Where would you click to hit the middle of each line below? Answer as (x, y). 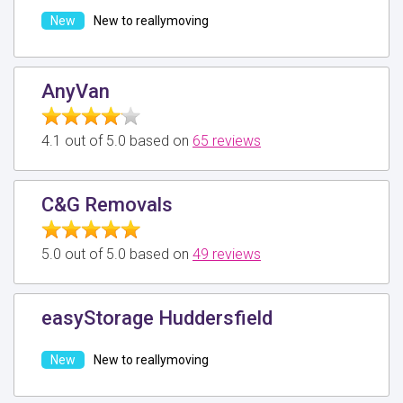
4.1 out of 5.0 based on (117, 140)
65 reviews (227, 140)
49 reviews (227, 254)
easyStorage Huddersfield (157, 318)
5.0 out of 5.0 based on (117, 254)
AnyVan (76, 91)
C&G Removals (107, 204)
